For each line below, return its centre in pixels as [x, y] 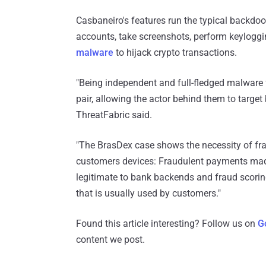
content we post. [110, 240]
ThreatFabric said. [114, 115]
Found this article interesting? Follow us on [167, 224]
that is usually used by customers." [148, 194]
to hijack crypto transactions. [175, 53]
